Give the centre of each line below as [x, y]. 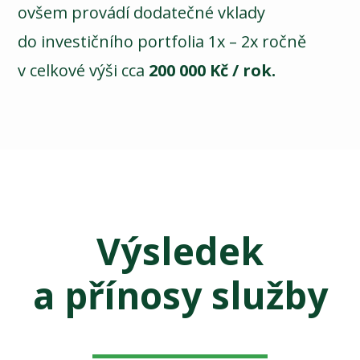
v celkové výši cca [84, 71]
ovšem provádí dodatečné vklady [142, 13]
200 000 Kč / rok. [213, 71]
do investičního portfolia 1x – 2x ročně [162, 42]
